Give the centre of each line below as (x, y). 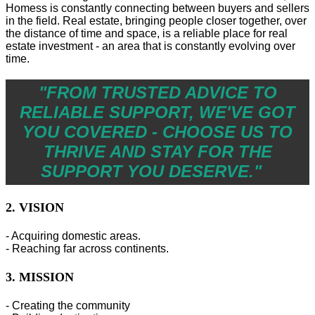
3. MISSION (40, 277)
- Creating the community (68, 306)
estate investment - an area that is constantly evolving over (150, 46)
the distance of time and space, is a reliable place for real (147, 34)
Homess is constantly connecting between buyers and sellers (157, 8)
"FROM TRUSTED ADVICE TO (157, 93)
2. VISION (37, 207)
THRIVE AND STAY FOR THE (157, 152)
